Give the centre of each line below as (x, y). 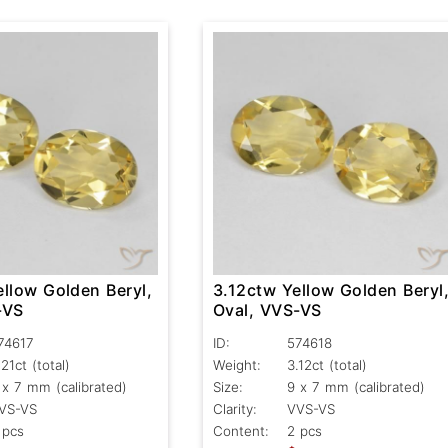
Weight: (236, 365)
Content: (240, 431)
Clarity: (234, 409)
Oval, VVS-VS (267, 310)
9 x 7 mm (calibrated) (355, 387)
